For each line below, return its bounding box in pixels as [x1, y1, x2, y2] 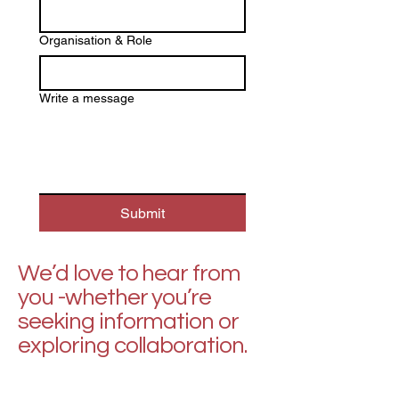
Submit [120, 205, 165, 222]
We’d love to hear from [18, 262, 241, 285]
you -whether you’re [18, 286, 212, 309]
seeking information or [18, 310, 240, 333]
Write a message [39, 91, 134, 105]
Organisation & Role [39, 33, 152, 47]
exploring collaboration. [18, 334, 248, 357]
